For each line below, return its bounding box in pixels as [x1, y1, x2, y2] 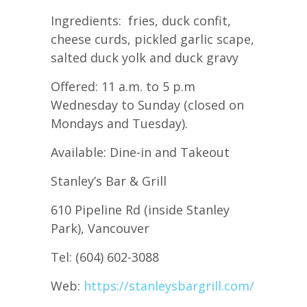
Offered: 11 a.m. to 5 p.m [51, 78, 195, 95]
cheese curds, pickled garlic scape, [51, 31, 254, 48]
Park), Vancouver [51, 220, 149, 237]
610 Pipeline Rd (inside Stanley [51, 201, 230, 219]
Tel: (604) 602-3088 [51, 249, 159, 266]
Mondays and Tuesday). [51, 115, 188, 132]
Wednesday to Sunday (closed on [51, 97, 244, 114]
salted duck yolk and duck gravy [51, 49, 238, 66]
